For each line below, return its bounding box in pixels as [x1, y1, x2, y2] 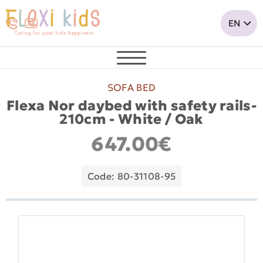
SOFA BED [107, 82, 156, 94]
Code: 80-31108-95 [87, 170, 176, 182]
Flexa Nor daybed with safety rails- [6, 97, 257, 114]
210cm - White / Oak [59, 110, 204, 127]
